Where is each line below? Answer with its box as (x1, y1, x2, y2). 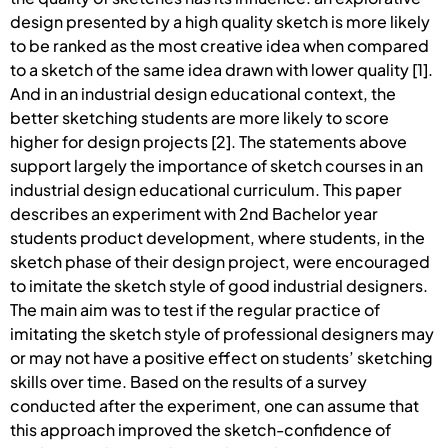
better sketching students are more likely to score (10, 106, 389, 128)
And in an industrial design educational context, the (10, 82, 396, 104)
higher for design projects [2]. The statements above (10, 130, 407, 152)
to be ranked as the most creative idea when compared (10, 34, 429, 56)
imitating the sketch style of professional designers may (10, 322, 434, 344)
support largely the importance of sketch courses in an (10, 154, 423, 176)
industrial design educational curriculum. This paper (10, 178, 402, 200)
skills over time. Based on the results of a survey (10, 370, 367, 392)
